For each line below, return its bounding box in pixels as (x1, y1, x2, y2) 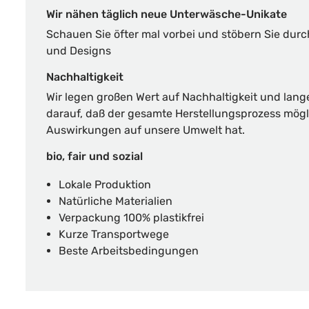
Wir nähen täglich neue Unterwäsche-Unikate (46, 8, 287, 21)
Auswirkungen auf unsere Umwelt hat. (46, 123, 245, 137)
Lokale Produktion (59, 178, 151, 191)
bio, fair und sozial (46, 150, 143, 163)
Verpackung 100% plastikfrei (59, 211, 204, 224)
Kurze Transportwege (59, 228, 169, 241)
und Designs (46, 44, 111, 57)
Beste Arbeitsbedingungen (59, 244, 199, 257)
